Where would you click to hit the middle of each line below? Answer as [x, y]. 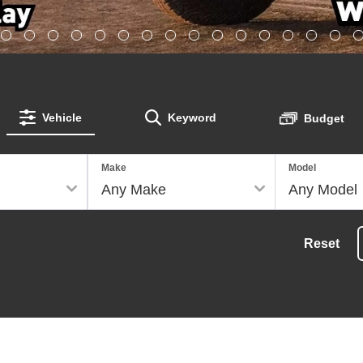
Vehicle [62, 117]
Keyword [192, 117]
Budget [324, 118]
